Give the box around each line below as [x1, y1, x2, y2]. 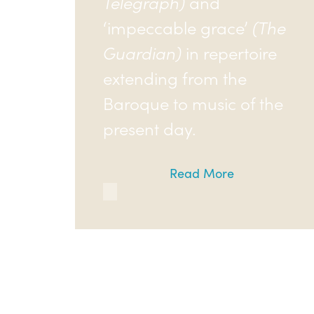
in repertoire [182, 41, 277, 64]
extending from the [103, 66, 247, 89]
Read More [169, 164, 234, 182]
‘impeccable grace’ [103, 15, 252, 39]
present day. [103, 116, 196, 139]
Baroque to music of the [103, 91, 283, 114]
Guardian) [103, 41, 182, 64]
